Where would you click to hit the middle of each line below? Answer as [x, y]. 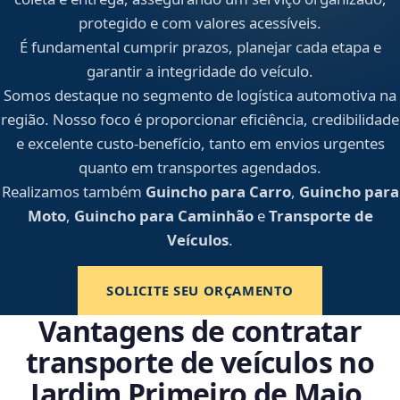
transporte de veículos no [200, 362]
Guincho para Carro [218, 192]
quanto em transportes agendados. [200, 168]
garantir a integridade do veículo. [200, 71]
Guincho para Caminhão [163, 216]
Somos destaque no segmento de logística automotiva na [200, 96]
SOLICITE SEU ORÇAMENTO [200, 291]
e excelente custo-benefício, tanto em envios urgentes [200, 144]
